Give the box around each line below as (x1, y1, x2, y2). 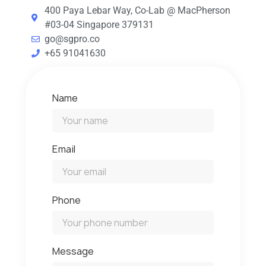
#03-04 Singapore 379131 (45, 19, 154, 31)
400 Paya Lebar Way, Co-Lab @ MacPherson (45, 5, 231, 17)
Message (52, 245, 94, 258)
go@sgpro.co (45, 33, 100, 45)
